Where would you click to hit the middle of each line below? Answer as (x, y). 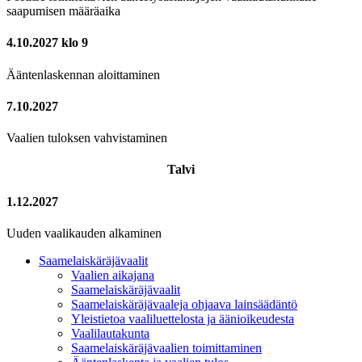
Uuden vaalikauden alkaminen (84, 233)
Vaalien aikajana (113, 275)
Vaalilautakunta (110, 333)
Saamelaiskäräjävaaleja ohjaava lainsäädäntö (184, 304)
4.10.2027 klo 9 (47, 43)
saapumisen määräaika (63, 11)
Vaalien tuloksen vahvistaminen (87, 138)
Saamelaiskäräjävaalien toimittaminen (166, 347)
